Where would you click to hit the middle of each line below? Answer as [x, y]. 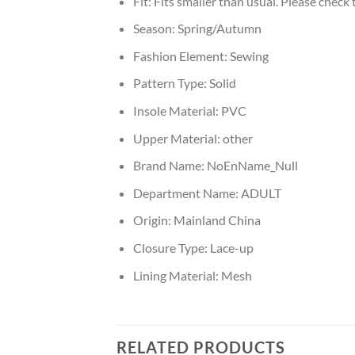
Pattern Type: [171, 83]
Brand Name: [170, 166]
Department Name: [187, 193]
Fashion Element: [181, 55]
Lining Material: [177, 275]
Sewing [249, 55]
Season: [155, 29]
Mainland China [217, 220]
